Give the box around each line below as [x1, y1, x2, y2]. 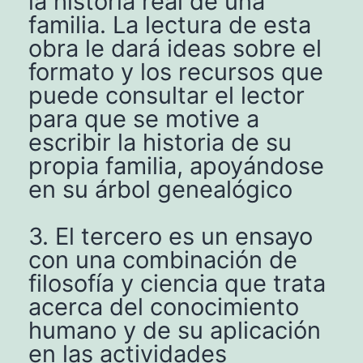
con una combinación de [28, 245, 297, 274]
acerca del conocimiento [28, 292, 299, 321]
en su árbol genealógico [28, 174, 293, 203]
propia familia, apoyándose [28, 151, 324, 180]
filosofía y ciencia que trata [28, 268, 326, 297]
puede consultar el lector [28, 80, 305, 109]
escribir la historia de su [28, 127, 292, 156]
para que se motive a [28, 104, 259, 133]
